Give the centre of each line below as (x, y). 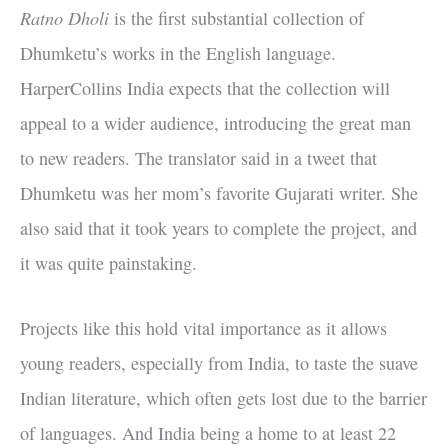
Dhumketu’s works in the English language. (178, 53)
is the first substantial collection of (236, 18)
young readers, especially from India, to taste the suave (219, 362)
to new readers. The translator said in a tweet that (198, 158)
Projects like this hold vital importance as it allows (203, 327)
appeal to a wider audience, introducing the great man (215, 123)
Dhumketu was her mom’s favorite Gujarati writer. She (219, 193)
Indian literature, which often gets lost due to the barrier (223, 397)
